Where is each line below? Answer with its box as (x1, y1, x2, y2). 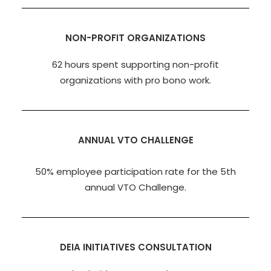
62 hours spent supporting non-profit (52, 58, 219, 71)
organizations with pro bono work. (60, 74, 211, 87)
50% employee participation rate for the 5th (35, 165, 236, 178)
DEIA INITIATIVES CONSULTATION (59, 241, 212, 253)
